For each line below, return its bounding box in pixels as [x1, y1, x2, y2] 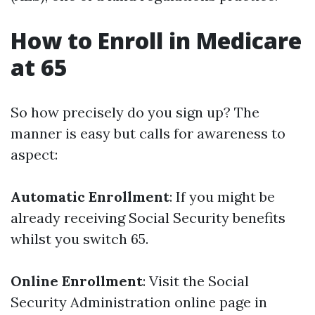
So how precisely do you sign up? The [11, 103, 259, 121]
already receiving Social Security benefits [11, 209, 285, 226]
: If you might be [169, 188, 275, 205]
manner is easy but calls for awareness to [11, 124, 285, 142]
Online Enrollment [11, 272, 143, 290]
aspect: [11, 146, 58, 163]
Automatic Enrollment [11, 188, 169, 205]
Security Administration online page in [11, 293, 267, 311]
